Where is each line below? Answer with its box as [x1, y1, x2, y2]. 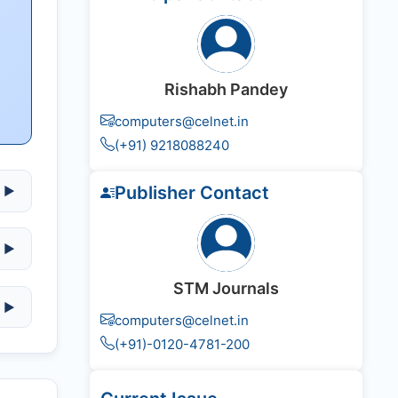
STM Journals [173, 279, 279, 298]
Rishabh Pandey [164, 80, 288, 99]
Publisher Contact [115, 182, 269, 204]
